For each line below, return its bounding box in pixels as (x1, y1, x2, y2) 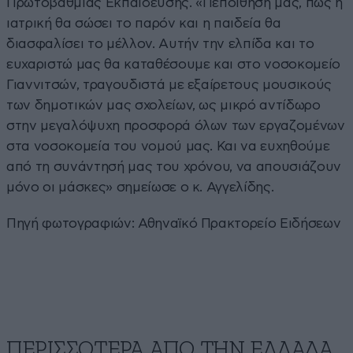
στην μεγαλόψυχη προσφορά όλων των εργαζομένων (6, 118, 345, 132)
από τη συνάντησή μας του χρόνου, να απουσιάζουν (6, 159, 342, 173)
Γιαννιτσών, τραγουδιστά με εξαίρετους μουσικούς (6, 77, 333, 91)
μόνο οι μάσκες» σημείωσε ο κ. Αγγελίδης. (6, 180, 274, 194)
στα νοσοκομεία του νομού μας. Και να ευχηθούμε (6, 139, 330, 153)
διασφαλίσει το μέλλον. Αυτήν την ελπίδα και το (6, 36, 314, 50)
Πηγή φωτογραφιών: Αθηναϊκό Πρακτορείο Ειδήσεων (6, 216, 341, 230)
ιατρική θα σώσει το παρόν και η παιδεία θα (6, 16, 281, 30)
